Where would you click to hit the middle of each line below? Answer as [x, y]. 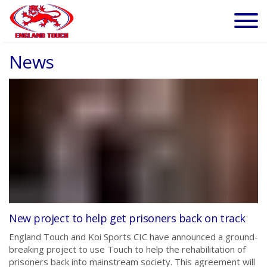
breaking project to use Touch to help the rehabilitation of [127, 249]
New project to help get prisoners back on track [127, 218]
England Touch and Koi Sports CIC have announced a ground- [133, 237]
